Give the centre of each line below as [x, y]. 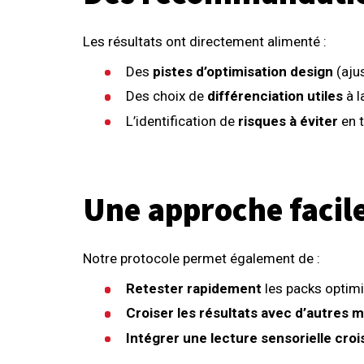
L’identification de [182, 121]
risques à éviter [288, 121]
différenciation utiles [275, 96]
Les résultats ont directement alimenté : [205, 41]
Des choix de [167, 96]
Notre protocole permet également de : [201, 258]
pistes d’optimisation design [243, 71]
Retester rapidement [194, 288]
